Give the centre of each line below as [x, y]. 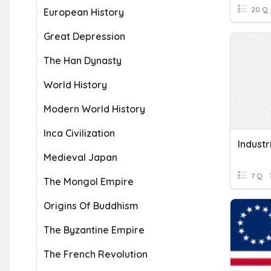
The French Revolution [96, 254]
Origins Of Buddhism [91, 206]
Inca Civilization [79, 133]
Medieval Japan [80, 157]
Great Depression [84, 36]
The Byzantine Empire [94, 230]
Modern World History [94, 109]
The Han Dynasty [83, 60]
